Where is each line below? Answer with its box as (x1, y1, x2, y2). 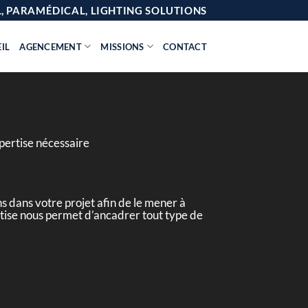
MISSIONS (100, 41, 144, 52)
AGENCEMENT (19, 41, 82, 52)
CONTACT (163, 41, 207, 52)
